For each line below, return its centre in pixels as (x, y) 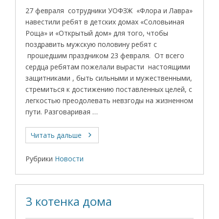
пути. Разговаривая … (62, 111)
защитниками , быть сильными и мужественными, (109, 78)
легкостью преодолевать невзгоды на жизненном (109, 100)
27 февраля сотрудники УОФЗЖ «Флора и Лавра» (109, 10)
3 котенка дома (69, 201)
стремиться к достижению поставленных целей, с (109, 89)
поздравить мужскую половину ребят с (91, 44)
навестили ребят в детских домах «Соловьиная (105, 22)
